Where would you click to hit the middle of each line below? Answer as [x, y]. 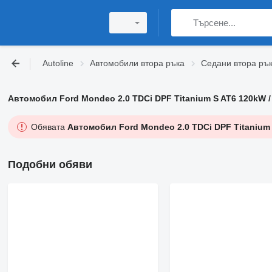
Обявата [49, 127]
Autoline [58, 63]
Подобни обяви [50, 165]
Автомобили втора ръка [137, 63]
